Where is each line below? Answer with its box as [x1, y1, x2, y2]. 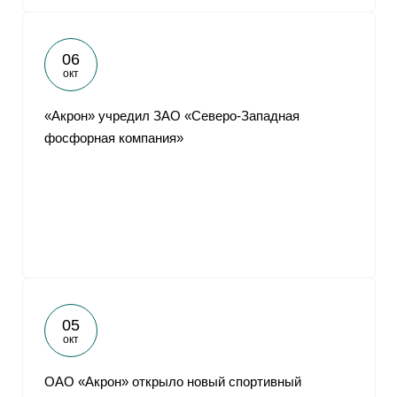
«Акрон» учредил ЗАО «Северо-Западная [44, 108, 300, 123]
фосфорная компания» [44, 130, 183, 145]
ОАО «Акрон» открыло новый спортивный [44, 374, 301, 389]
